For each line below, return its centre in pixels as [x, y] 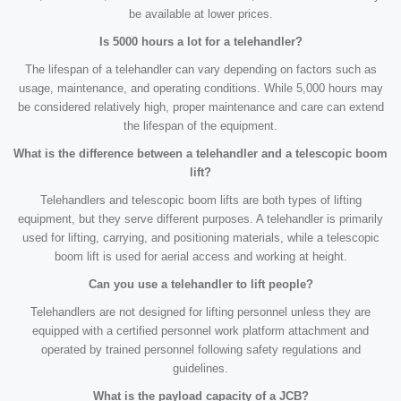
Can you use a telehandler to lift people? [200, 285]
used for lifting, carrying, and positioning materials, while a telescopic [200, 238]
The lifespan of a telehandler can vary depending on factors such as [200, 70]
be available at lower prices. [200, 14]
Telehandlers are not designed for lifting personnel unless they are [200, 312]
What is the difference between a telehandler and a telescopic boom [200, 154]
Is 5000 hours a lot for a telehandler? [200, 42]
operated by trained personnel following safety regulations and [200, 350]
